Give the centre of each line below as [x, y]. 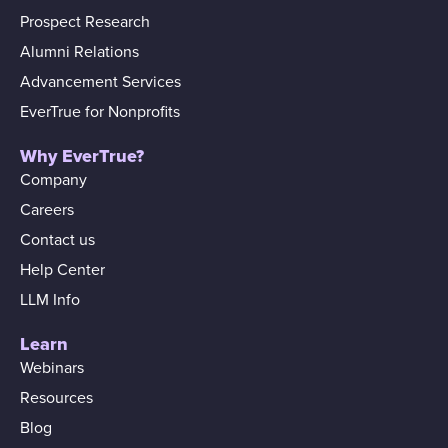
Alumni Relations [79, 52]
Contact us [57, 240]
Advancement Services [100, 82]
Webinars [52, 368]
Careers [47, 210]
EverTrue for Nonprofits [100, 112]
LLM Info [50, 300]
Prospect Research [85, 22]
